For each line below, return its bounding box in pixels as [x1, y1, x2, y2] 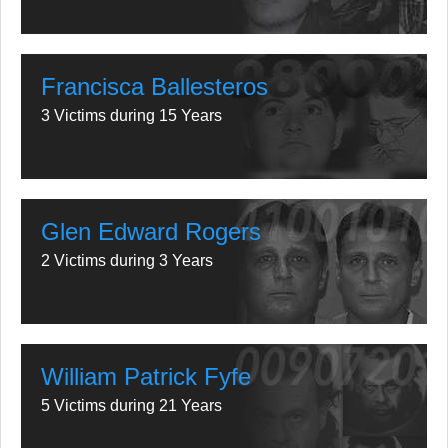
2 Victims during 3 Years [41, 251, 213, 269]
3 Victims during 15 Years [41, 106, 222, 124]
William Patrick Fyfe [41, 362, 251, 390]
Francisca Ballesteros [41, 72, 268, 100]
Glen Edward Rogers [41, 217, 261, 245]
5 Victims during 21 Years [41, 396, 222, 414]
